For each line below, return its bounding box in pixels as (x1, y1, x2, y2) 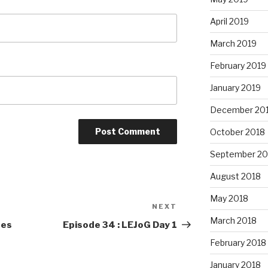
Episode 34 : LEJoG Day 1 (63, 220, 178, 231)
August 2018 (209, 171, 261, 182)
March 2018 (209, 215, 257, 226)
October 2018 (209, 127, 265, 138)
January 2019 (209, 83, 261, 93)
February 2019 (209, 60, 266, 71)
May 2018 (209, 193, 248, 204)
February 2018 (209, 237, 266, 248)
